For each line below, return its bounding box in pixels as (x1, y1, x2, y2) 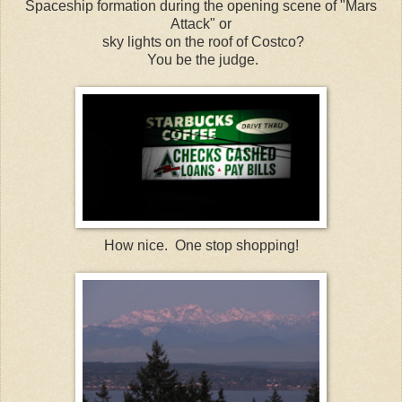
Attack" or (170, 16, 232, 32)
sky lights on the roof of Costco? (98, 34, 304, 50)
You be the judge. (144, 52, 258, 68)
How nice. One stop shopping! (103, 238, 299, 254)
